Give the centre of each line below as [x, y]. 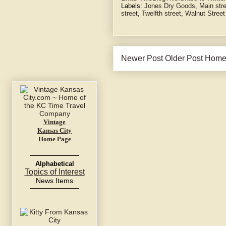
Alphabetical [54, 164]
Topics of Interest [54, 172]
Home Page [54, 139]
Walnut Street [205, 14]
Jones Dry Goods [170, 6]
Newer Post [142, 59]
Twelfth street [161, 14]
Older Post [184, 59]
